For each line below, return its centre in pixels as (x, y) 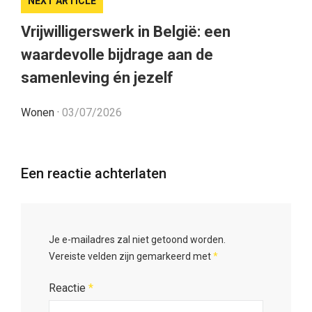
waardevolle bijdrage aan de (117, 54)
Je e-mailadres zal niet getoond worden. (137, 239)
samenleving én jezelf (97, 77)
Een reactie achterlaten (94, 173)
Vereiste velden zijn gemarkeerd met (131, 256)
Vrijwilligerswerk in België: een (126, 31)
